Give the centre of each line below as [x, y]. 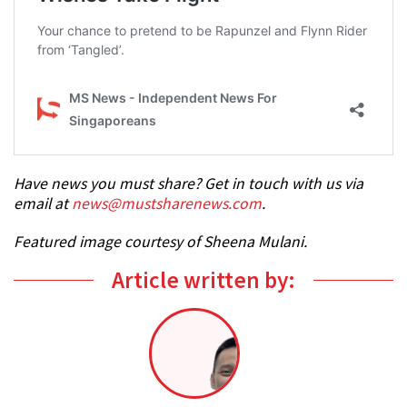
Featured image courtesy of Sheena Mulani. [160, 242]
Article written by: [203, 280]
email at [43, 204]
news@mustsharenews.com [167, 204]
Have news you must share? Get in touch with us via [189, 184]
